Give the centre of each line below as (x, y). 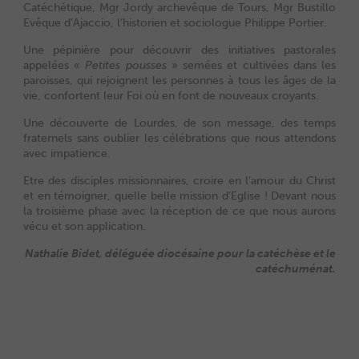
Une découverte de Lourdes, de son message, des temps (179, 123)
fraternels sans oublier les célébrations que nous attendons (179, 138)
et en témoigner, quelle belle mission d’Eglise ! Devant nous (179, 196)
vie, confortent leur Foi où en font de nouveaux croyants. (171, 95)
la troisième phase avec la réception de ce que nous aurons (179, 211)
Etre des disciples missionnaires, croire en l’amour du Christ (179, 180)
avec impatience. (67, 153)
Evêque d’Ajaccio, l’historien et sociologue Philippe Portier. (175, 22)
